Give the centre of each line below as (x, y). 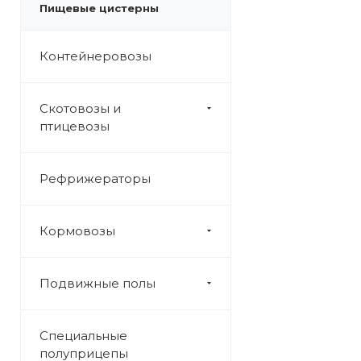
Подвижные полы (98, 283)
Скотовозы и (80, 108)
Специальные (83, 336)
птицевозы (75, 126)
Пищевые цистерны (99, 8)
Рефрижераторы (95, 178)
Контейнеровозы (95, 56)
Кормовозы (77, 231)
